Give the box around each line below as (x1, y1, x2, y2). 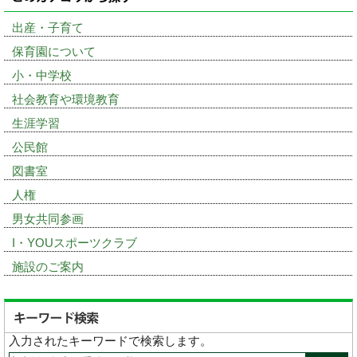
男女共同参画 (12, 212, 84, 226)
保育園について (12, 45, 96, 59)
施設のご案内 (12, 260, 84, 274)
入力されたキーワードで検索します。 (9, 334, 212, 348)
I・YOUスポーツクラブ (12, 236, 137, 250)
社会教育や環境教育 (12, 92, 120, 107)
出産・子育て (12, 21, 84, 35)
